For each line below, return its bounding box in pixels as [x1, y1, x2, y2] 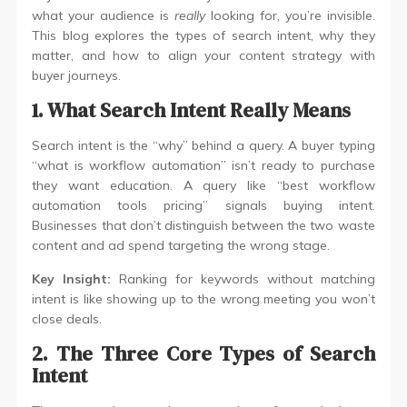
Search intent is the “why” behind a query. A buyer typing [32, 137, 375, 154]
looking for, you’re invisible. [205, 7, 375, 25]
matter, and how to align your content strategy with [32, 47, 375, 65]
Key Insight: [32, 271, 112, 288]
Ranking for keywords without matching [111, 271, 375, 288]
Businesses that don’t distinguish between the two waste [32, 217, 375, 234]
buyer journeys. [32, 67, 122, 84]
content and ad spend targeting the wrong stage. [32, 237, 331, 254]
